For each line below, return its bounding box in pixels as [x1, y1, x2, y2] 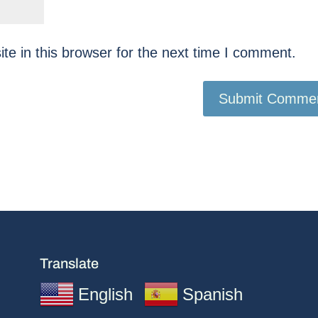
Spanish [182, 285, 243, 305]
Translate [39, 256, 99, 272]
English [77, 285, 133, 305]
